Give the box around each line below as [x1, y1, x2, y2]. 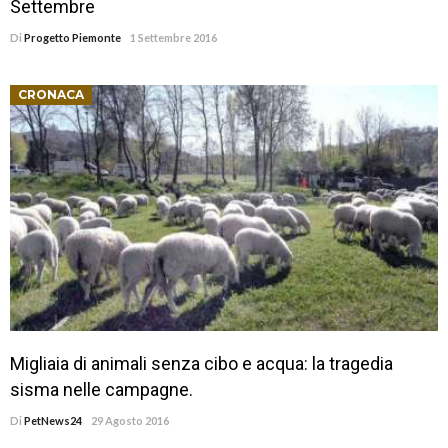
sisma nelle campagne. [10, 378, 193, 400]
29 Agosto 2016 [91, 413, 169, 427]
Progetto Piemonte [24, 31, 121, 45]
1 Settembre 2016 [130, 31, 217, 45]
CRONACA [18, 87, 84, 103]
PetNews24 [24, 413, 82, 427]
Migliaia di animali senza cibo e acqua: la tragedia [10, 352, 393, 374]
